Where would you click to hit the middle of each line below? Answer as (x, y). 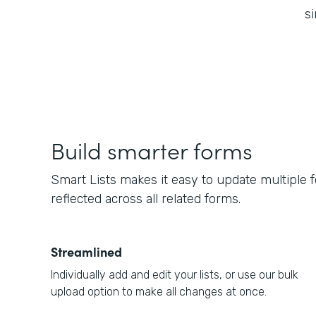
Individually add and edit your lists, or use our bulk (175, 275)
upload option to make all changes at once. (159, 292)
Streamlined (86, 251)
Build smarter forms (152, 150)
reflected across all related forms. (146, 199)
